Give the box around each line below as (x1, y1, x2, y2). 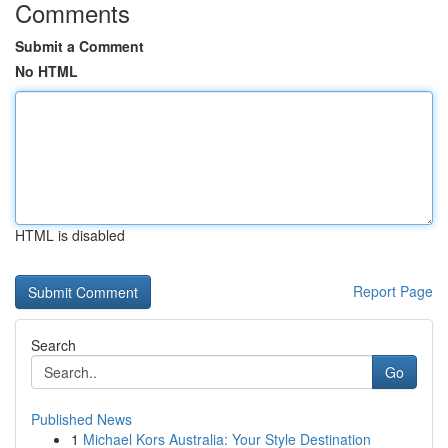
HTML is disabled (15, 225, 125, 245)
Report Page (353, 281, 433, 301)
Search (31, 335, 76, 355)
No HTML (15, 61, 78, 81)
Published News (31, 409, 132, 429)
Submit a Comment (15, 36, 144, 56)
